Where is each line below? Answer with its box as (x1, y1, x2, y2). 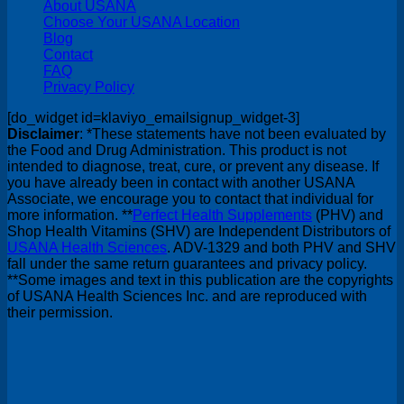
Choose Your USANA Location (43, 14, 240, 31)
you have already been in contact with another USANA (7, 175, 354, 191)
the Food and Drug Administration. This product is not (7, 142, 346, 159)
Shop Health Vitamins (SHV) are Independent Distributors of (7, 224, 390, 240)
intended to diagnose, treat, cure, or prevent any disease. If (7, 159, 379, 175)
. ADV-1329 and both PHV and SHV (167, 240, 396, 256)
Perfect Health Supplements (133, 207, 312, 224)
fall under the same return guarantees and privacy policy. (7, 256, 367, 272)
